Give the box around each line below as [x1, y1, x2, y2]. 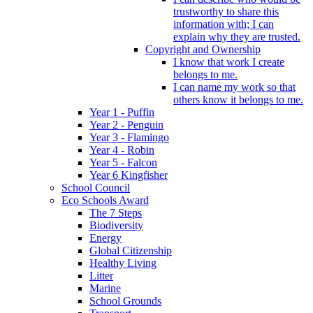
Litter [89, 269, 113, 282]
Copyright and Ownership [145, 43, 261, 55]
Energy [89, 231, 122, 244]
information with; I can [173, 17, 274, 30]
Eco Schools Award [61, 194, 149, 206]
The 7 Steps [89, 206, 142, 219]
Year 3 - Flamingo [89, 131, 169, 143]
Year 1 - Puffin [89, 105, 154, 118]
